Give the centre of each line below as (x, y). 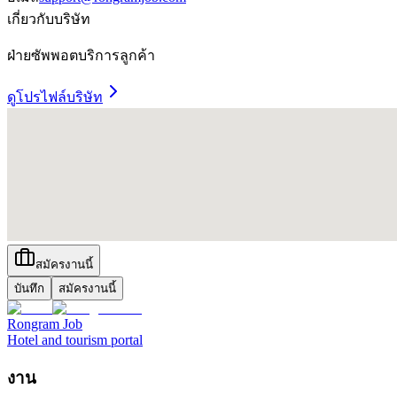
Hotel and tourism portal (75, 339)
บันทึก (29, 288)
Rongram (35, 323)
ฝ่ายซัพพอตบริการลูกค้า (81, 55)
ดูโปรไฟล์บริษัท (55, 97)
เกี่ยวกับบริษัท (49, 19)
